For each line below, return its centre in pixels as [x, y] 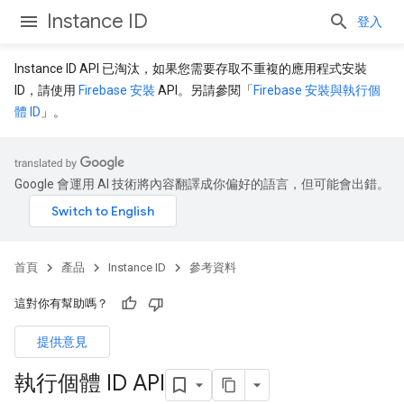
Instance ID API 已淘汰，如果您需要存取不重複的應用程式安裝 [191, 69]
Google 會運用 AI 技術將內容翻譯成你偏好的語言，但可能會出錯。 [202, 184]
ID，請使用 [46, 90]
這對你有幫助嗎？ [61, 303]
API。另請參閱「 [204, 90]
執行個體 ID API [90, 384]
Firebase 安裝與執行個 [317, 90]
